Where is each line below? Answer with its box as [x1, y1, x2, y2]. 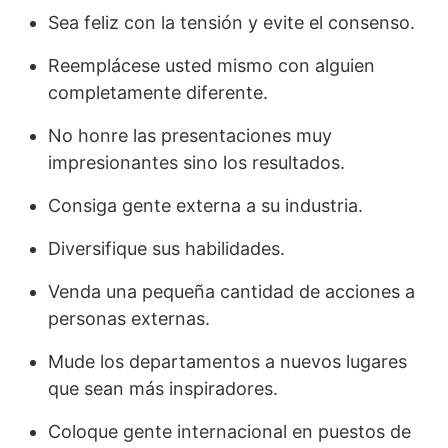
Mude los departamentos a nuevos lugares [48, 351, 407, 372]
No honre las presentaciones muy [48, 125, 332, 146]
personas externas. [48, 308, 210, 329]
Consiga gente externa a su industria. [48, 195, 363, 216]
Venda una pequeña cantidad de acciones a [48, 281, 415, 302]
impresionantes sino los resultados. [48, 152, 345, 173]
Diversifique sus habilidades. [48, 238, 285, 259]
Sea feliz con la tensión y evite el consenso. [48, 12, 415, 33]
